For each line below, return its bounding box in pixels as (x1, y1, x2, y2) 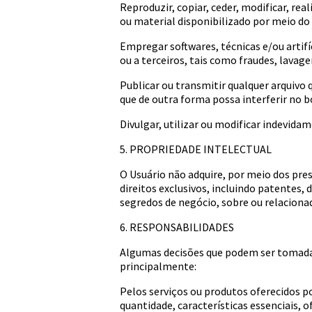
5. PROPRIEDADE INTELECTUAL (120, 141, 272, 156)
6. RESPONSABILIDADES (120, 219, 234, 234)
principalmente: (120, 258, 196, 273)
